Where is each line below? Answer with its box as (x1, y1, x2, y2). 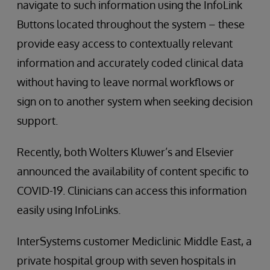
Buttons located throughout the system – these (17, 17, 245, 31)
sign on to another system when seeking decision (17, 95, 253, 108)
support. (17, 114, 58, 128)
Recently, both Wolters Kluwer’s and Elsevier (17, 145, 234, 159)
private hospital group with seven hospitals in (17, 254, 236, 268)
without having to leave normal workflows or (17, 75, 234, 89)
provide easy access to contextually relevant (17, 37, 233, 51)
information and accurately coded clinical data (17, 56, 243, 70)
